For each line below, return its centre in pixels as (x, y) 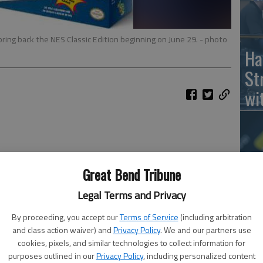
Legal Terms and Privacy (131, 195)
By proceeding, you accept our (65, 217)
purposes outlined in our (51, 256)
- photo (213, 39)
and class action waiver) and (62, 230)
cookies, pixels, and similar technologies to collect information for (131, 243)
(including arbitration (216, 217)
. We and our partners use (205, 230)
